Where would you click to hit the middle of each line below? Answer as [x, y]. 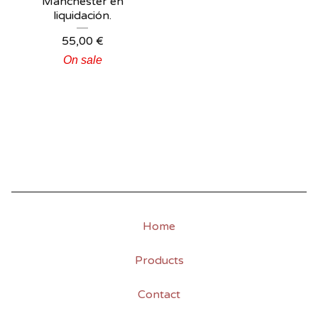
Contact [159, 295]
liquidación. [82, 16]
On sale [82, 60]
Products [159, 261]
